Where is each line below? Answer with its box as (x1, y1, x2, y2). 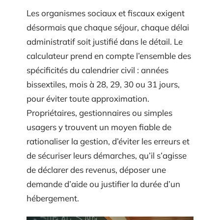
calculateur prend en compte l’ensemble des (27, 51, 191, 61)
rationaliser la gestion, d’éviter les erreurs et (27, 136, 190, 146)
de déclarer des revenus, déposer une (27, 165, 166, 175)
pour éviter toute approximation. (27, 93, 149, 104)
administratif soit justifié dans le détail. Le (27, 36, 183, 47)
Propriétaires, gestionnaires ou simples (27, 108, 172, 118)
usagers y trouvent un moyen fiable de (27, 122, 171, 132)
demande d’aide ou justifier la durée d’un (27, 179, 180, 189)
